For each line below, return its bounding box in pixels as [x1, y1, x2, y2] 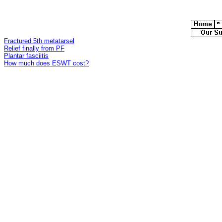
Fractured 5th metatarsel [4, 37, 74, 45]
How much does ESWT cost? [4, 59, 89, 67]
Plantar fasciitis [4, 52, 49, 60]
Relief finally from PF [4, 45, 64, 53]
